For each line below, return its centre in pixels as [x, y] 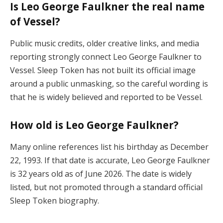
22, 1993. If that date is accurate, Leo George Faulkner [110, 160]
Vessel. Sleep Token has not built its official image [103, 70]
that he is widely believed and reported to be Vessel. [106, 97]
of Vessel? [35, 22]
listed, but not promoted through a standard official [106, 187]
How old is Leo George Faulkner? [94, 125]
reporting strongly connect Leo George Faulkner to [106, 56]
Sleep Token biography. [55, 200]
